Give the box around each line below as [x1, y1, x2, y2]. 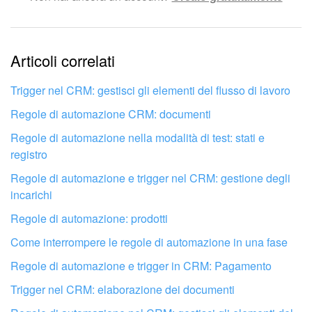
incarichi [10, 186, 52, 203]
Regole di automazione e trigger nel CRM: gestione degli [10, 169, 290, 186]
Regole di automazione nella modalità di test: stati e [10, 129, 265, 146]
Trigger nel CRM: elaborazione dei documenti [10, 281, 235, 297]
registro [10, 146, 47, 162]
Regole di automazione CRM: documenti [10, 105, 211, 122]
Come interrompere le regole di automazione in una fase [10, 233, 288, 250]
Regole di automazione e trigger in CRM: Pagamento [10, 257, 272, 274]
